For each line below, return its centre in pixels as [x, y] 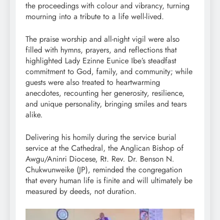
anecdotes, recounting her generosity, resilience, [105, 93]
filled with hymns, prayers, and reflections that [101, 50]
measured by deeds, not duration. [81, 192]
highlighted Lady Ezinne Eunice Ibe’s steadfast [101, 61]
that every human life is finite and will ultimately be [109, 181]
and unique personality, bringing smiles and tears [106, 104]
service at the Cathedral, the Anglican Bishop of [105, 148]
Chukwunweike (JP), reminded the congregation [104, 170]
